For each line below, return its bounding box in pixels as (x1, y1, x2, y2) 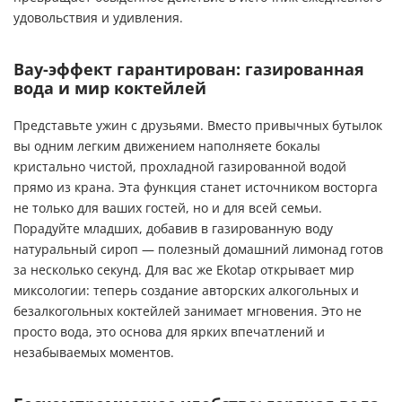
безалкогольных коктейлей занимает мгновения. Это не (13, 304, 362, 319)
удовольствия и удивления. (13, 11, 183, 25)
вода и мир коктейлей (13, 79, 206, 98)
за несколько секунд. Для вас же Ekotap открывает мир (13, 263, 354, 277)
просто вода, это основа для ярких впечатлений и (13, 325, 325, 339)
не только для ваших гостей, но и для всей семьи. (13, 201, 322, 215)
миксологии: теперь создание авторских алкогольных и (13, 284, 359, 298)
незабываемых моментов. (13, 345, 174, 360)
